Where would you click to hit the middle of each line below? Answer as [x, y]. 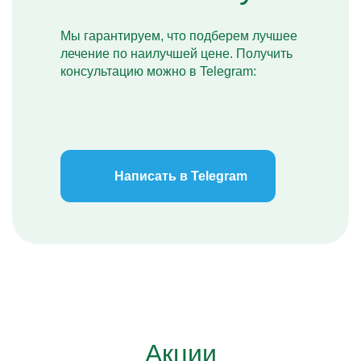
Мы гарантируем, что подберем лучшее [179, 36]
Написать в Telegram [181, 176]
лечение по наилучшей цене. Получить [176, 54]
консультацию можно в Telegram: [158, 71]
